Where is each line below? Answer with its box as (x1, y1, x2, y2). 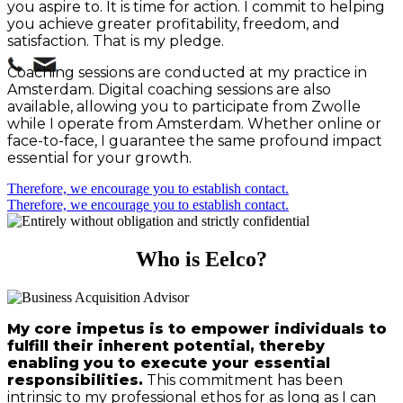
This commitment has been (143, 371, 343, 389)
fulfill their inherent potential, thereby (7, 336, 325, 354)
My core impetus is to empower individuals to (7, 319, 387, 337)
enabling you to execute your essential (7, 354, 330, 372)
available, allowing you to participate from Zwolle (7, 98, 361, 116)
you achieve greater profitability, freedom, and (7, 15, 340, 33)
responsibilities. (7, 371, 143, 389)
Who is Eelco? (136, 246, 267, 271)
